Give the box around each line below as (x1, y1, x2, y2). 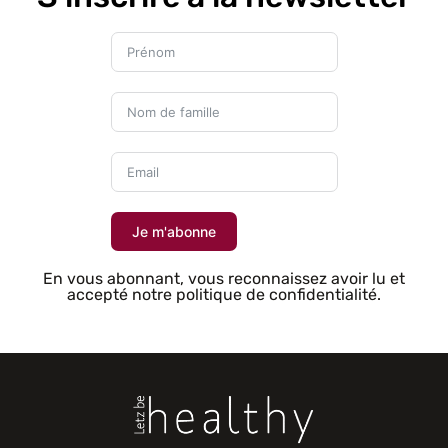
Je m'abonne (131, 222, 216, 240)
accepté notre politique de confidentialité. (67, 284, 381, 304)
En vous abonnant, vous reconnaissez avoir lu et (43, 268, 405, 288)
